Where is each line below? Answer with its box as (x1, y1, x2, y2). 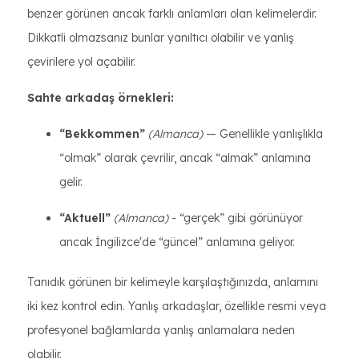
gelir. (59, 175, 83, 189)
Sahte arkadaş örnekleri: (27, 91, 174, 105)
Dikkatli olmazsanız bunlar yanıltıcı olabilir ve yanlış (27, 30, 294, 45)
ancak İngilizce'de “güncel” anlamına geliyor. (59, 235, 295, 249)
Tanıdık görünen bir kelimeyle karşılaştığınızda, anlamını (27, 275, 318, 289)
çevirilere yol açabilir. (27, 54, 135, 69)
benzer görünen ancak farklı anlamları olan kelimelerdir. (27, 6, 317, 21)
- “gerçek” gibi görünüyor (168, 211, 303, 225)
